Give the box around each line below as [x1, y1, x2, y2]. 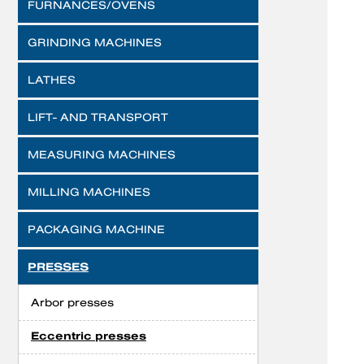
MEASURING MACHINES [28, 148, 175, 161]
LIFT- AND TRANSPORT [28, 110, 168, 123]
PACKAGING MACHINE [28, 223, 165, 236]
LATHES [28, 73, 76, 86]
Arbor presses [31, 296, 114, 309]
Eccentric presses [31, 330, 146, 342]
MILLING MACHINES [28, 185, 150, 198]
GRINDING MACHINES [28, 36, 162, 49]
